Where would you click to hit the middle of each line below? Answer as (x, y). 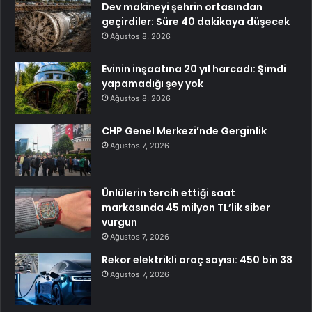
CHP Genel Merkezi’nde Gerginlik (184, 131)
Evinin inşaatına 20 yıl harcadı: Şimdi (194, 69)
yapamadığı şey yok (153, 83)
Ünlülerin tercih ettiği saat (169, 193)
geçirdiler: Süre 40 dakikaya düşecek (196, 21)
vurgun (119, 222)
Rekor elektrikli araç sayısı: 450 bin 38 (197, 259)
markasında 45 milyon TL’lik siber (186, 207)
